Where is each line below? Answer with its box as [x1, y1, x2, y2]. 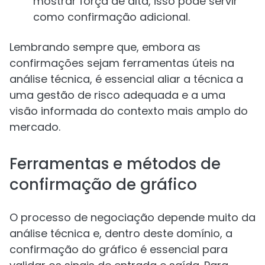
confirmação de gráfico [9, 174, 197, 195]
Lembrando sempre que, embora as [9, 40, 201, 54]
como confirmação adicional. [33, 9, 190, 24]
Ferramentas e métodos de [9, 153, 221, 174]
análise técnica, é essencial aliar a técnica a [9, 72, 243, 86]
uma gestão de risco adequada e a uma [9, 88, 225, 102]
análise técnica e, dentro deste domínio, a [9, 226, 232, 241]
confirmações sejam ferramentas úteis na [9, 56, 234, 70]
